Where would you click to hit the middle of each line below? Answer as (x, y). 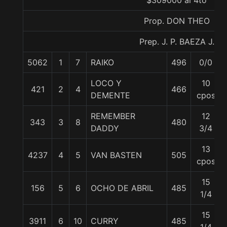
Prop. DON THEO (177, 21)
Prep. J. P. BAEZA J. (177, 42)
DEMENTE (110, 95)
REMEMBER (113, 116)
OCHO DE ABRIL (122, 188)
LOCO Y (106, 83)
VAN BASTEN (116, 155)
